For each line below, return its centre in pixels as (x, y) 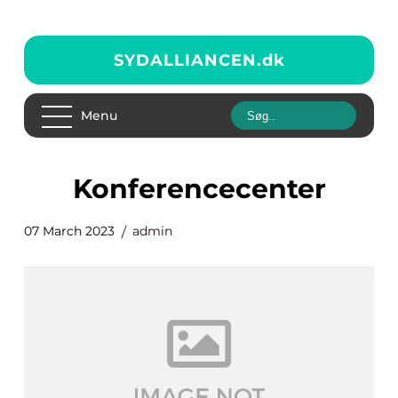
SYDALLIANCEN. (187, 60)
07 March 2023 (69, 231)
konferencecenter (208, 189)
